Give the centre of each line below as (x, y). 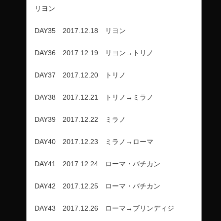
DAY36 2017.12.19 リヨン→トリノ (94, 53)
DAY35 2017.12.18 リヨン (80, 31)
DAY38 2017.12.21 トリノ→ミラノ (94, 97)
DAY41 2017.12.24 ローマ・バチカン (97, 164)
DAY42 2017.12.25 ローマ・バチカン (97, 186)
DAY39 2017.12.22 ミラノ (80, 120)
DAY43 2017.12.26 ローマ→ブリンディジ (104, 208)
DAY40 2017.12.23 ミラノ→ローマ (94, 142)
